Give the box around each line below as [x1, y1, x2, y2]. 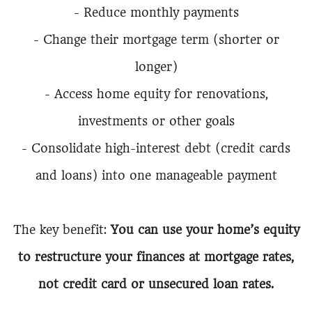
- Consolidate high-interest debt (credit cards [22, 141, 290, 155]
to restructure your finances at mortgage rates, [18, 250, 294, 264]
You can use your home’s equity [110, 223, 299, 237]
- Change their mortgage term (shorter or [33, 33, 279, 47]
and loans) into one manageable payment [35, 169, 277, 182]
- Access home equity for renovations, [44, 87, 268, 101]
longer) [134, 60, 178, 74]
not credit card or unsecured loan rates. [38, 277, 274, 291]
